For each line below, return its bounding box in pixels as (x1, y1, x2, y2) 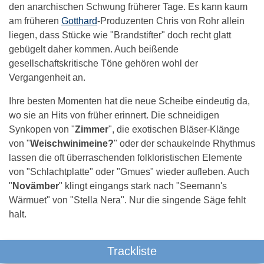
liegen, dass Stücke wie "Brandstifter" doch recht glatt (9, 29, 231, 40)
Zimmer (75, 124, 108, 134)
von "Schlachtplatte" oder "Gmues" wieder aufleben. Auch (9, 166, 249, 177)
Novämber (12, 180, 59, 191)
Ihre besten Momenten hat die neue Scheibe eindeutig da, (9, 95, 250, 106)
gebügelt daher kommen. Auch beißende (9, 44, 179, 54)
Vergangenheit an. (9, 72, 85, 82)
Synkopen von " (9, 124, 75, 134)
